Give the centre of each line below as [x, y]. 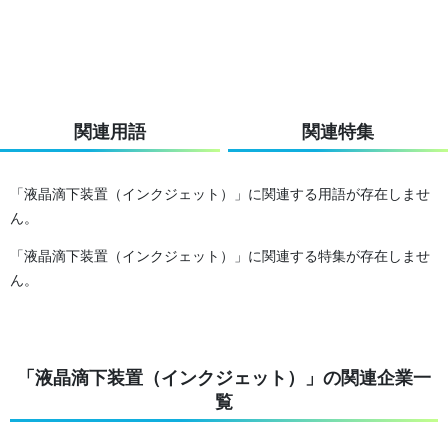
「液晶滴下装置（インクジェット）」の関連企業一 [224, 377]
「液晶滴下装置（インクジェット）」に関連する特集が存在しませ [220, 255]
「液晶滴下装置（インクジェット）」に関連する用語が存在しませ [220, 193]
